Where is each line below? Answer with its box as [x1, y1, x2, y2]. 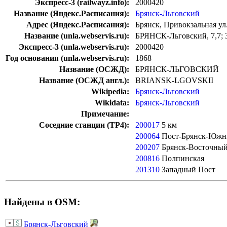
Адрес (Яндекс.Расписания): [26, 20, 129, 29]
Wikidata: [95, 98, 129, 107]
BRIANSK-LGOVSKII [135, 76, 213, 85]
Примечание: [81, 109, 129, 119]
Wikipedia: [91, 87, 129, 96]
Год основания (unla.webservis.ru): [6, 54, 129, 63]
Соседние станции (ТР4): [39, 121, 129, 130]
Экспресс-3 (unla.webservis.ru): [19, 43, 129, 52]
